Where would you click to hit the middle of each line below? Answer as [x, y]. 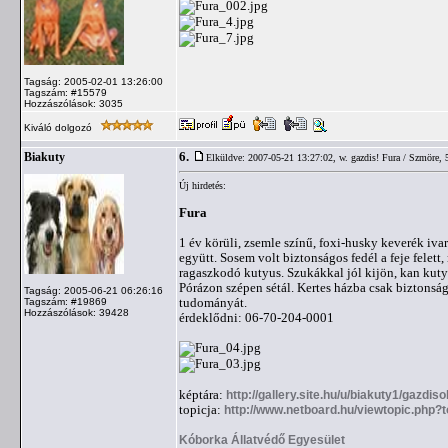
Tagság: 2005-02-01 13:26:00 [93, 81]
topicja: [201, 409]
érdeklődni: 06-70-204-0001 [256, 317]
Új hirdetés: [202, 185]
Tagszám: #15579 [65, 92]
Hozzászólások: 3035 [73, 103]
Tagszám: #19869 [65, 301]
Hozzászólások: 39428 [76, 312]
